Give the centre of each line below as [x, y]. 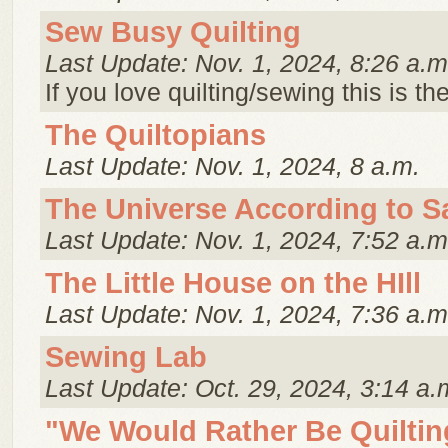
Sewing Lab [126, 357]
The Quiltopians [155, 135]
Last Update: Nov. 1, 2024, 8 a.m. [232, 166]
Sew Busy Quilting [173, 32]
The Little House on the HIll [233, 283]
